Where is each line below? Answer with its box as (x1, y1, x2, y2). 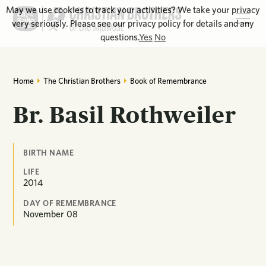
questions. (100, 31, 139, 43)
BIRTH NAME (23, 147, 74, 157)
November (23, 208, 65, 220)
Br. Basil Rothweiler (13, 102, 237, 128)
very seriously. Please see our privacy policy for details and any (12, 18, 254, 29)
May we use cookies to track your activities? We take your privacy (6, 4, 260, 15)
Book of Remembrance (129, 75, 207, 85)
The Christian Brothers (43, 75, 121, 85)
